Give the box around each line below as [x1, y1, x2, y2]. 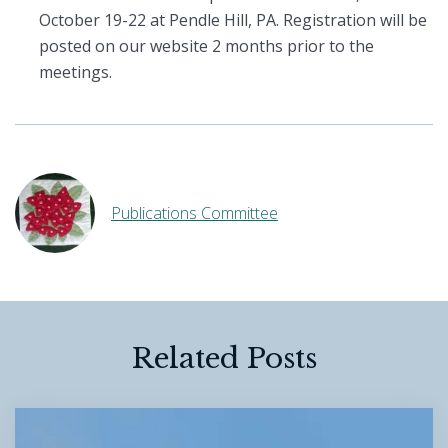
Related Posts [131, 340, 317, 376]
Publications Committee [111, 201, 278, 224]
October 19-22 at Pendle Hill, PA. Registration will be [39, 9, 427, 32]
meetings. [39, 61, 112, 84]
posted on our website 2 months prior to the [39, 35, 374, 58]
